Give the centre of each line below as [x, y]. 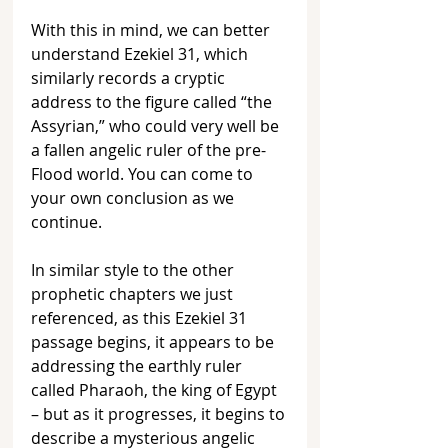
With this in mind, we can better [152, 30]
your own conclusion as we [134, 198]
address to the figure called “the [153, 102]
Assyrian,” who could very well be [157, 126]
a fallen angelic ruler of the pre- [148, 150]
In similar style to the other [134, 270]
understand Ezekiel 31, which [141, 54]
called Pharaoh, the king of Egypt [156, 390]
